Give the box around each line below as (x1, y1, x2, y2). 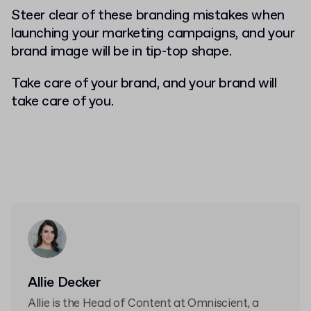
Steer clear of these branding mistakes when (11, 6, 285, 25)
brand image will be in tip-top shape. (11, 42, 235, 61)
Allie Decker (28, 273, 101, 292)
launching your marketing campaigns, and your (11, 24, 295, 43)
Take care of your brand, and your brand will (11, 74, 277, 93)
